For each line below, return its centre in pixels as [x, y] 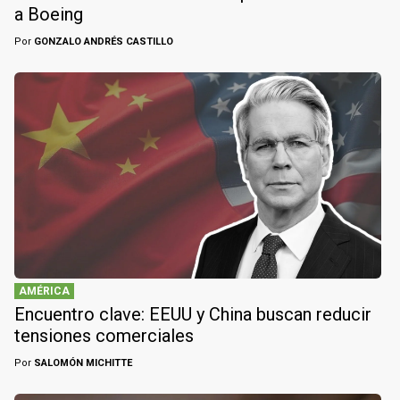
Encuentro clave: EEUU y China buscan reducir [193, 315]
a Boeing [49, 15]
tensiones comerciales [104, 336]
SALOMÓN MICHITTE [82, 363]
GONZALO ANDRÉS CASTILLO [102, 42]
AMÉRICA [44, 292]
